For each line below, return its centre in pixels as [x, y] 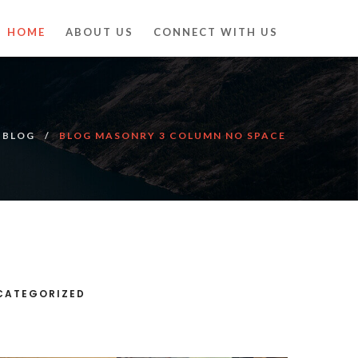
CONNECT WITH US [216, 32]
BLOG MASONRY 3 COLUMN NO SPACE [173, 135]
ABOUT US [99, 32]
